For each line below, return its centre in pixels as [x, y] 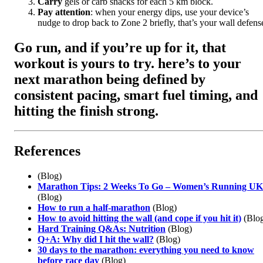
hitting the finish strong [85, 111]
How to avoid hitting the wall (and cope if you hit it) [139, 218]
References [47, 151]
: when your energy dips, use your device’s [170, 12]
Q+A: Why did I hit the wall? [96, 240]
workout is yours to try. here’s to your [128, 63]
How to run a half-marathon [94, 208]
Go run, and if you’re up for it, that [120, 47]
